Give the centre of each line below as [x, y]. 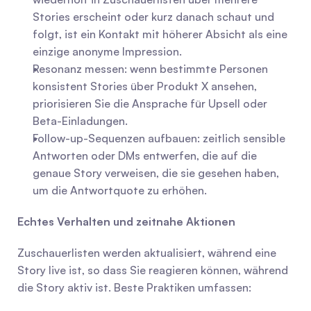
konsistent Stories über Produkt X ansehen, [145, 86]
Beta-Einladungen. [80, 121]
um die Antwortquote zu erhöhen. [120, 190]
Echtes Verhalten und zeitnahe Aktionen [126, 221]
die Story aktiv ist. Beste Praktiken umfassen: [134, 287]
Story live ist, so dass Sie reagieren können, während [153, 270]
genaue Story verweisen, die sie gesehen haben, [156, 173]
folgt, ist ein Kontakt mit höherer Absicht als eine [160, 34]
